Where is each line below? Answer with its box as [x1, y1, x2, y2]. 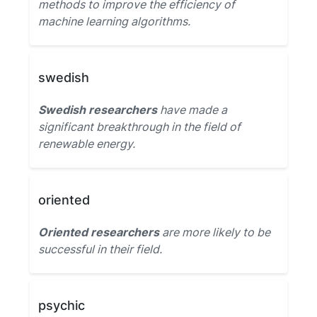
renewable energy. [38, 137, 135, 151]
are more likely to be [159, 225, 270, 239]
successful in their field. [38, 242, 162, 256]
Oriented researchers [38, 225, 159, 239]
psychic [38, 298, 85, 313]
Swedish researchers [38, 103, 157, 117]
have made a [157, 103, 227, 117]
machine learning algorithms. [38, 14, 190, 28]
